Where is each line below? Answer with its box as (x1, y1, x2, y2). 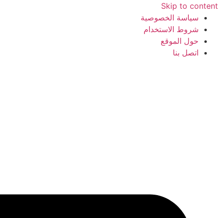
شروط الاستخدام (144, 24, 199, 34)
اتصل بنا (173, 48, 199, 57)
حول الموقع (161, 36, 199, 46)
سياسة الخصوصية (141, 13, 199, 22)
